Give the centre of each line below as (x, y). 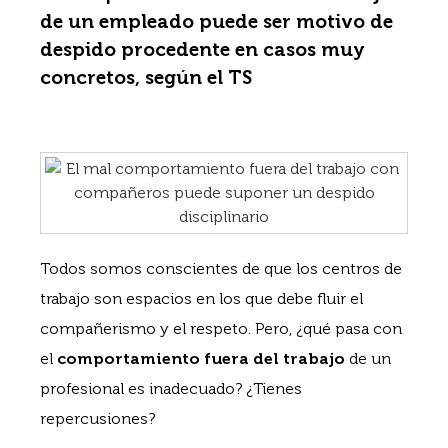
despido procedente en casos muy (202, 49)
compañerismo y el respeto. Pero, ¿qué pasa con (221, 328)
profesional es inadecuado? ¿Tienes (171, 388)
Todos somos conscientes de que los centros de (221, 268)
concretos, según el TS (146, 77)
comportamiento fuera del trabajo (201, 358)
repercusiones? (97, 418)
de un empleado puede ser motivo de (216, 21)
